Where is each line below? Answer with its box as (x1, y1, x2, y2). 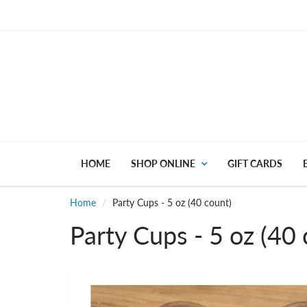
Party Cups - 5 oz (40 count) (112, 196, 232, 208)
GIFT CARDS (228, 157, 282, 169)
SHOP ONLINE (131, 157, 195, 169)
